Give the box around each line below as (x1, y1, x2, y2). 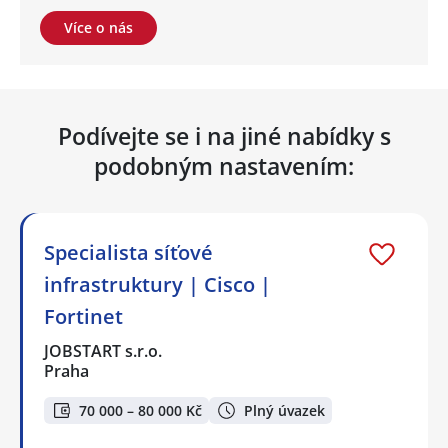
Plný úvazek (244, 400, 325, 420)
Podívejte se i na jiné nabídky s (57, 120, 391, 153)
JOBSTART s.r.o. (44, 340, 164, 363)
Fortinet (44, 303, 123, 331)
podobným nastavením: (94, 150, 354, 183)
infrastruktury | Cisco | (44, 271, 271, 299)
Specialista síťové (44, 239, 213, 267)
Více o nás (64, 18, 133, 38)
